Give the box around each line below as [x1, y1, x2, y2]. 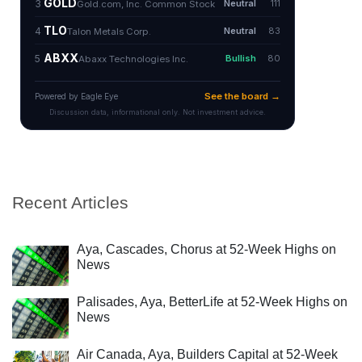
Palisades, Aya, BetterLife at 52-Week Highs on [77, 295, 347, 309]
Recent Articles [12, 193, 128, 212]
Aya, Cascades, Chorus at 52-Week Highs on [77, 242, 336, 256]
